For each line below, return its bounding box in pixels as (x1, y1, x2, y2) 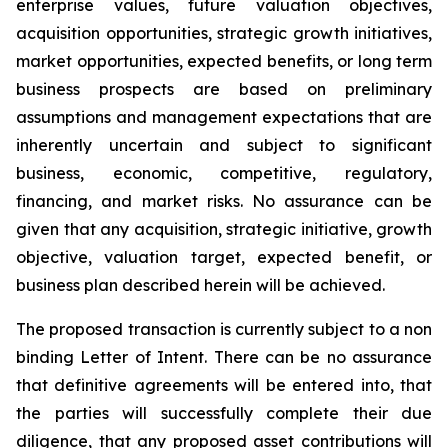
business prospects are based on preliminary (16, 79, 432, 99)
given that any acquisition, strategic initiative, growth (16, 219, 432, 239)
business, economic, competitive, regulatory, (16, 163, 432, 183)
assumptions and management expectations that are (16, 107, 432, 127)
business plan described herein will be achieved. (16, 275, 385, 295)
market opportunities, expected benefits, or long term (16, 51, 432, 71)
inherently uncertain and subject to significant (16, 135, 432, 155)
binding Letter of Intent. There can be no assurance (16, 347, 432, 367)
